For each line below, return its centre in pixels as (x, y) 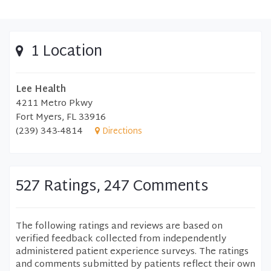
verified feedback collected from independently (121, 239)
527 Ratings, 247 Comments (112, 187)
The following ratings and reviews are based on (119, 227)
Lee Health (41, 90)
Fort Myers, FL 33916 (61, 118)
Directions (122, 132)
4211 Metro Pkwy (54, 104)
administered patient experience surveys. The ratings (132, 252)
